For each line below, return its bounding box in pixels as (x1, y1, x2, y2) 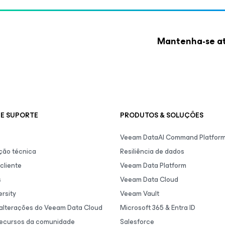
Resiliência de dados (120, 146, 184, 157)
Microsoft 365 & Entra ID (120, 202, 195, 213)
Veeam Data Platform (120, 160, 186, 171)
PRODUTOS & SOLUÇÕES (120, 109, 203, 121)
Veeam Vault (120, 188, 159, 199)
